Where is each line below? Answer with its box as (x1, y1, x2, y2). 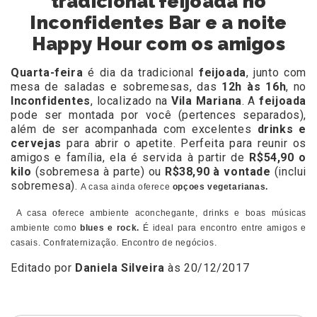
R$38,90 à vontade (165, 165, 271, 179)
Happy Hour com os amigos (31, 33, 286, 55)
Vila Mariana (167, 94, 242, 108)
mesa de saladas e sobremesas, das (11, 80, 222, 94)
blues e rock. (80, 223, 139, 234)
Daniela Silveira (75, 261, 165, 275)
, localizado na (90, 94, 168, 108)
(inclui (270, 165, 306, 179)
